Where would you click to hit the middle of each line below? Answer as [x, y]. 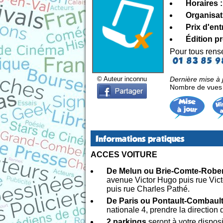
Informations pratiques [140, 139]
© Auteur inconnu [122, 79]
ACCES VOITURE [124, 154]
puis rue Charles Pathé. [148, 189]
